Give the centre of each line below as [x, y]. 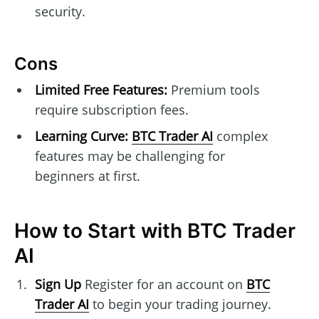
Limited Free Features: [101, 90]
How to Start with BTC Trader [155, 231]
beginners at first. [87, 176]
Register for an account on [163, 284]
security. [60, 11]
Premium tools [213, 90]
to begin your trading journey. [180, 304]
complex [240, 136]
